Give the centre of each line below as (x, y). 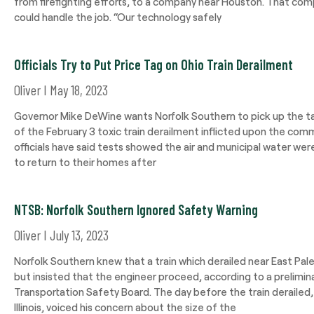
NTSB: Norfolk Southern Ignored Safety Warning (136, 210)
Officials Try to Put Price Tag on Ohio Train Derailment (153, 64)
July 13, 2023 (78, 235)
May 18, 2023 (77, 90)
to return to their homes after (85, 162)
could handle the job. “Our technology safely (118, 17)
